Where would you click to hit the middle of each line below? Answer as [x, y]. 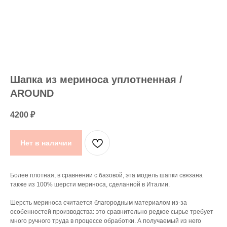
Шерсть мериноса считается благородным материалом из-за [99, 203]
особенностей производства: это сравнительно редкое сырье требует [112, 212]
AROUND [32, 93]
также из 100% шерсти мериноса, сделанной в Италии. [90, 184]
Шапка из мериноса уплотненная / [96, 80]
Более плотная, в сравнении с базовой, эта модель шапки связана [106, 175]
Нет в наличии [46, 143]
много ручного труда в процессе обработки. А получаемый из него [106, 221]
